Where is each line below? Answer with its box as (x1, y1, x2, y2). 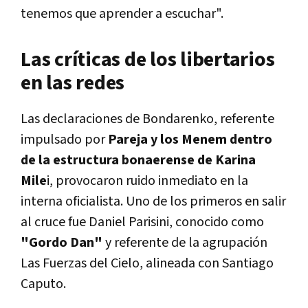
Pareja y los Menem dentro (108, 131, 272, 149)
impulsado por (21, 131, 108, 149)
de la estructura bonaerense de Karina (21, 151, 256, 170)
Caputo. (21, 275, 66, 294)
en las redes (21, 69, 124, 98)
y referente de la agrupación (105, 234, 267, 252)
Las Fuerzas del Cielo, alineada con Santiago (21, 254, 274, 273)
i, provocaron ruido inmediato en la (47, 172, 248, 190)
